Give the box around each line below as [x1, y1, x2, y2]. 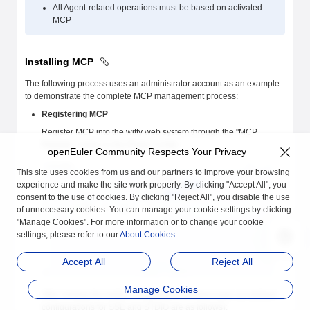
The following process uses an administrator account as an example [25, 79, 280, 89]
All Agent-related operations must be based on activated [53, 3, 262, 12]
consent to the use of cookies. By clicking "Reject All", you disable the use [17, 192, 290, 202]
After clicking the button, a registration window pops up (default [42, 290, 276, 300]
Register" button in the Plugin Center [42, 140, 179, 149]
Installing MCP [25, 56, 96, 67]
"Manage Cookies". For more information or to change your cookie [17, 217, 264, 227]
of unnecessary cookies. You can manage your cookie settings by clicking [17, 205, 291, 215]
